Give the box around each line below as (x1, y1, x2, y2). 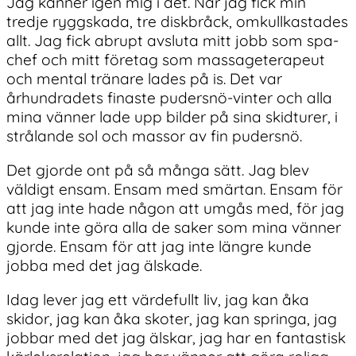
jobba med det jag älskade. (6, 255, 206, 275)
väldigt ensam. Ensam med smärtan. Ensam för (6, 179, 342, 199)
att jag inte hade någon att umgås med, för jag (6, 198, 344, 218)
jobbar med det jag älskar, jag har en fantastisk (6, 328, 346, 348)
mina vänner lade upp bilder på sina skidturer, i (6, 106, 338, 126)
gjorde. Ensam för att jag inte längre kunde (6, 236, 311, 256)
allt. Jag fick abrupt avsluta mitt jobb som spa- (6, 30, 339, 50)
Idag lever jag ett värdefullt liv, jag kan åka (6, 290, 309, 310)
